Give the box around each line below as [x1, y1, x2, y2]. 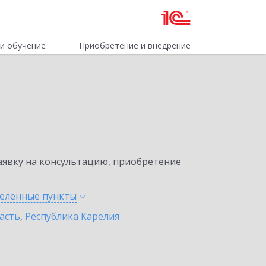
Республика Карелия [25, 210, 119, 223]
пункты [42, 189, 77, 202]
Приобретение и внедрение [78, 40, 191, 51]
